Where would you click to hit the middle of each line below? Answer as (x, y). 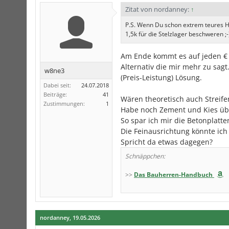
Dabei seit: (57, 85)
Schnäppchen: (145, 156)
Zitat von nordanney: (158, 9)
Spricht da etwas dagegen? (167, 142)
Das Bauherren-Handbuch (173, 175)
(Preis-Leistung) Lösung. (161, 78)
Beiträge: (55, 95)
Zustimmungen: (64, 104)
